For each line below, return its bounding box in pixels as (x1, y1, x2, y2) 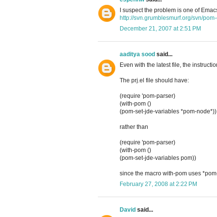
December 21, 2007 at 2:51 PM (120, 25, 201, 32)
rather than (120, 124, 148, 131)
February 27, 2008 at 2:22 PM (120, 181, 197, 188)
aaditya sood (120, 51, 155, 58)
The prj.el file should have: (120, 77, 189, 84)
